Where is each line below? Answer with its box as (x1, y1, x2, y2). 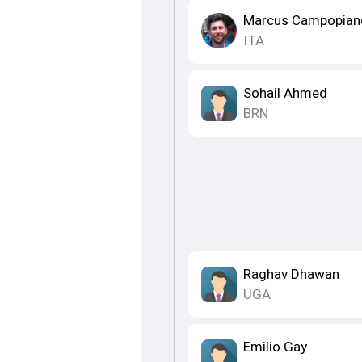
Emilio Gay (242, 339, 307, 356)
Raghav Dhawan (242, 266, 339, 283)
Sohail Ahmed (242, 85, 327, 102)
